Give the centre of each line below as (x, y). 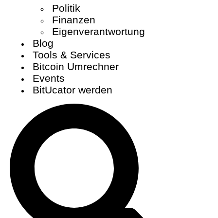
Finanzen (74, 19)
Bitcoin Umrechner (76, 66)
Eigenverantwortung (99, 31)
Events (49, 78)
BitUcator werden (73, 90)
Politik (66, 8)
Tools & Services (72, 54)
